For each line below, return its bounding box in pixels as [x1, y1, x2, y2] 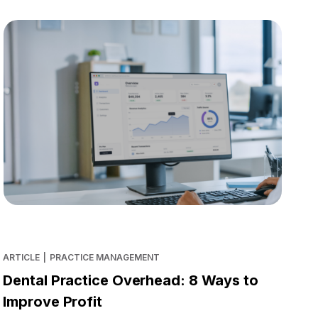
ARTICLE [3, 251, 40, 263]
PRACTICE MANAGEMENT [49, 251, 160, 263]
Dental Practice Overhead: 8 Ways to [3, 271, 258, 289]
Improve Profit [3, 292, 102, 310]
